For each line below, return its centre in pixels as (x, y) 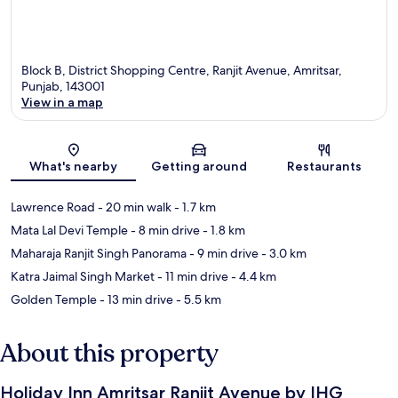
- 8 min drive (164, 231)
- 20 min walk (133, 207)
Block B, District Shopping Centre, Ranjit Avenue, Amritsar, (182, 71)
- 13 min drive (135, 300)
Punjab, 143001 (63, 87)
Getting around (199, 167)
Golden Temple (54, 300)
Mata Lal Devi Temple (69, 231)
